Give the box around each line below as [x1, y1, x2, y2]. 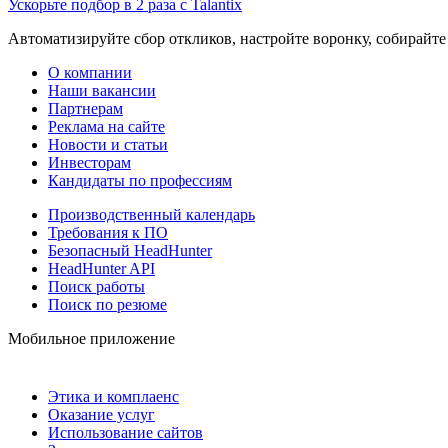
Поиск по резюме [48, 295, 167, 313]
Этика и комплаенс [48, 387, 179, 405]
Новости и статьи [48, 135, 168, 153]
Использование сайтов [48, 423, 203, 441]
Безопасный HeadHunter [48, 241, 212, 259]
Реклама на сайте [48, 117, 165, 135]
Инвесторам [48, 153, 131, 171]
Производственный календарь [48, 205, 255, 223]
